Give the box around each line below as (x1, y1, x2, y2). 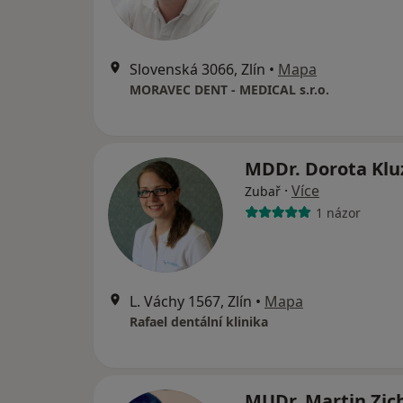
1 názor (315, 203, 361, 221)
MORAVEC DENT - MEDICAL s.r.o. (130, 81, 329, 98)
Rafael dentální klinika (130, 313, 268, 330)
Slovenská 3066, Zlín (130, 59, 265, 79)
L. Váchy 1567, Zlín (130, 291, 252, 311)
